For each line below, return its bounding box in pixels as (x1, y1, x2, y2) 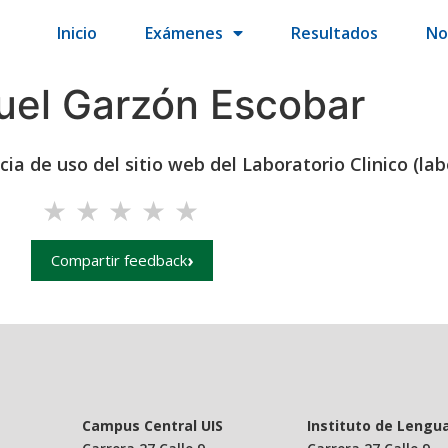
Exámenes (145, 22, 224, 44)
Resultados (291, 22, 379, 44)
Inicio (57, 22, 98, 44)
